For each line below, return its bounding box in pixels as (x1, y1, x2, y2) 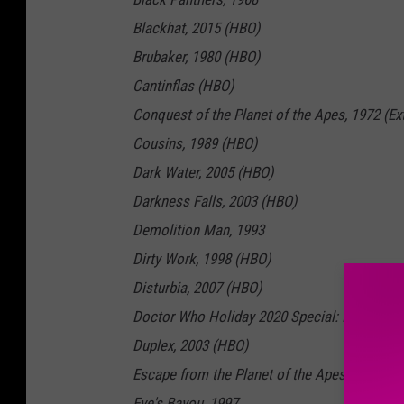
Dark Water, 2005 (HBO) (133, 163, 273, 182)
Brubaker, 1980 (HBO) (133, 48, 260, 67)
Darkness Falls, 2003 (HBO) (133, 192, 297, 211)
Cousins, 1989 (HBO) (133, 134, 257, 153)
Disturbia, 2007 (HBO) (133, 279, 262, 298)
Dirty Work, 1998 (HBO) (133, 250, 271, 269)
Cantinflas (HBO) (133, 77, 234, 96)
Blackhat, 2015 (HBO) (133, 19, 260, 38)
